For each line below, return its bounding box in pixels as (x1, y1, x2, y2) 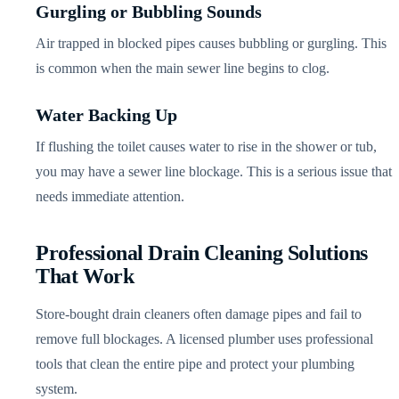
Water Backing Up (36, 104, 178, 125)
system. (36, 380, 78, 396)
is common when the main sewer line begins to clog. (36, 60, 330, 76)
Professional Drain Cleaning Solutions (36, 240, 368, 265)
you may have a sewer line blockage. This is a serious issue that (36, 163, 393, 179)
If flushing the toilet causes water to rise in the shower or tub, (36, 138, 378, 154)
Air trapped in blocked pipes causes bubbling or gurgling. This (36, 35, 387, 51)
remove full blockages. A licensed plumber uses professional (36, 330, 374, 346)
